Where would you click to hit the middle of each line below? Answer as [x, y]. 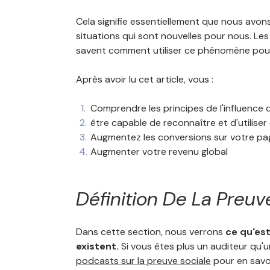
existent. [99, 246]
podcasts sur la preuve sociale [143, 261]
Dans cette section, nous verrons [151, 232]
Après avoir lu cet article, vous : [145, 79]
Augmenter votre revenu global [159, 152]
